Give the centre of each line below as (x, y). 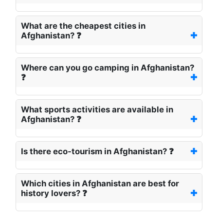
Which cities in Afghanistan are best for (100, 184)
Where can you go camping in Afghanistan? (108, 68)
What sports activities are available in (97, 110)
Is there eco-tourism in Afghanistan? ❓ (97, 152)
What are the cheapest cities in (83, 26)
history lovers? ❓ (54, 193)
